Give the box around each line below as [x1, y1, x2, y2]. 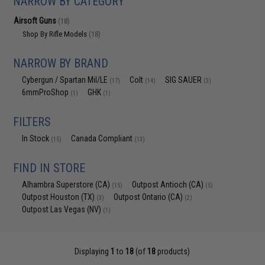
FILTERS [13, 115, 51, 129]
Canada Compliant [71, 134, 135, 143]
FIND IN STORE [13, 161, 86, 175]
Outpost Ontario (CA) [114, 192, 185, 202]
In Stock [22, 134, 51, 143]
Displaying [75, 247, 111, 256]
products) [156, 247, 190, 256]
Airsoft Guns [14, 16, 59, 25]
